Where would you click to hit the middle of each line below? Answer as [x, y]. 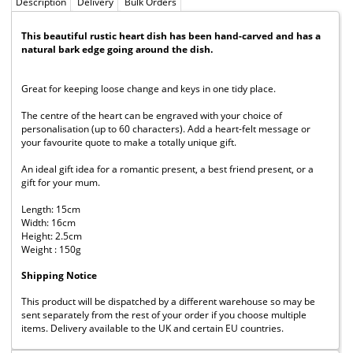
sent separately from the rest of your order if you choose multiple [164, 314]
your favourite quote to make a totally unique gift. [129, 142]
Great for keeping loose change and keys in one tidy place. [149, 88]
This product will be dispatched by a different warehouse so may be [168, 301]
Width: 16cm [48, 222]
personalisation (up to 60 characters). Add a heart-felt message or [166, 128]
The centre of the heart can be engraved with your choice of [152, 115]
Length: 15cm [51, 209]
